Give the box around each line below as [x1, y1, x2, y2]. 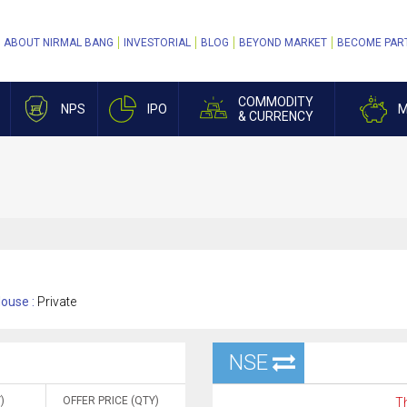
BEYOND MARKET [239, 36, 327, 49]
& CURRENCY [238, 109, 313, 124]
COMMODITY [238, 94, 313, 109]
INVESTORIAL [124, 36, 191, 49]
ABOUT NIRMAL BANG [4, 36, 114, 49]
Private [37, 294, 76, 309]
